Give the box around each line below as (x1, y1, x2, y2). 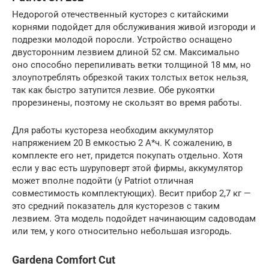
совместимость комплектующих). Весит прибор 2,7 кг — (12, 188, 251, 199)
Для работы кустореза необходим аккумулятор (12, 125, 213, 136)
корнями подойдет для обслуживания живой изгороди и (12, 22, 256, 32)
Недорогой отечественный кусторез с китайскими (12, 9, 229, 20)
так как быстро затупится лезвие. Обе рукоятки (12, 85, 215, 95)
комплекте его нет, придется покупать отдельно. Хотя (12, 150, 243, 161)
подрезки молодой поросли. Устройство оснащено (12, 34, 232, 45)
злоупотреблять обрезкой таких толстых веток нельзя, (12, 72, 248, 83)
